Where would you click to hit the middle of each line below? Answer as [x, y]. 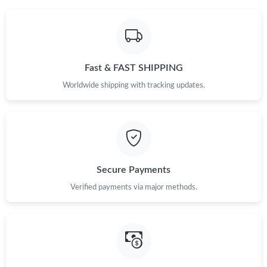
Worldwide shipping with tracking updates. [133, 85]
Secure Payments [133, 170]
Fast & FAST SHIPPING [133, 68]
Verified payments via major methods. [133, 187]
